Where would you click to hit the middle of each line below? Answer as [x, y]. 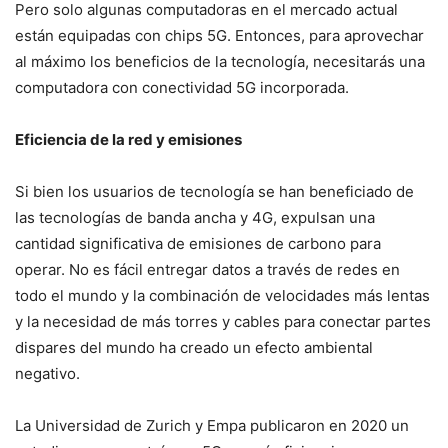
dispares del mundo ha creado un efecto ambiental [194, 348]
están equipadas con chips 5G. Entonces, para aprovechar [219, 36]
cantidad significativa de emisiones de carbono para [198, 244]
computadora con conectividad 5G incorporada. [182, 88]
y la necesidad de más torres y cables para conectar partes [223, 322]
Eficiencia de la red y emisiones [128, 140]
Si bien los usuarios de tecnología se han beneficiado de [214, 192]
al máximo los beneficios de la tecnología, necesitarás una [220, 62]
